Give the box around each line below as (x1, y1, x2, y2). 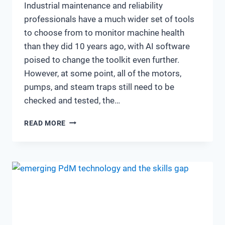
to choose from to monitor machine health (24, 27, 184, 38)
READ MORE (24, 119, 66, 127)
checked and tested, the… (24, 95, 120, 105)
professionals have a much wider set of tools (24, 14, 194, 24)
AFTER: (65, 137, 91, 146)
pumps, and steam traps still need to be (24, 81, 174, 92)
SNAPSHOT (65, 158, 105, 167)
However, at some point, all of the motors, (24, 68, 181, 78)
